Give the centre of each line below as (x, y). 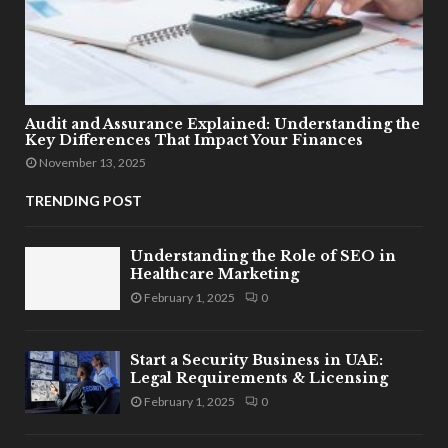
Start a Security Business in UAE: (256, 359)
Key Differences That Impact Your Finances (194, 139)
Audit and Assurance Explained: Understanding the (222, 123)
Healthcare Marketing (214, 273)
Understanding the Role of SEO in (263, 255)
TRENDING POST (83, 200)
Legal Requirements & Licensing (259, 377)
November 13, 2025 (92, 162)
